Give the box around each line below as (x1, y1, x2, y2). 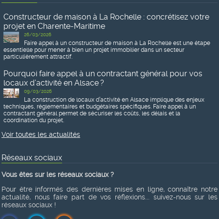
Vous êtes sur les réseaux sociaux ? (1, 170, 114, 178)
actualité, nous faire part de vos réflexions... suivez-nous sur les (1, 193, 218, 201)
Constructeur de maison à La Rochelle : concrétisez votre (3, 12, 209, 22)
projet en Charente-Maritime (3, 21, 105, 31)
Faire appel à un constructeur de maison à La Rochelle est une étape (24, 39, 210, 46)
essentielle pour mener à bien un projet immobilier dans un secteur (3, 46, 184, 53)
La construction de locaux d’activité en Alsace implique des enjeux (24, 96, 204, 103)
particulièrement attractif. (3, 53, 72, 60)
